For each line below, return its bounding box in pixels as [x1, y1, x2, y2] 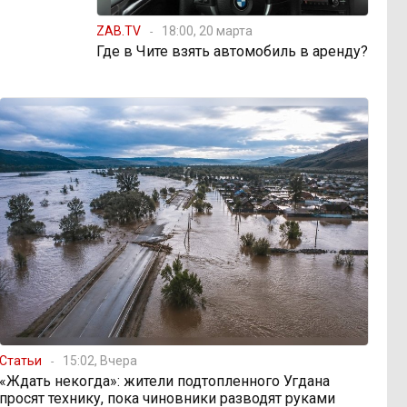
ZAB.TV [96, 23, 141, 38]
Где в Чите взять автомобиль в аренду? [96, 42, 368, 60]
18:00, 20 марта [162, 23, 253, 38]
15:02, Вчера [63, 352, 138, 368]
